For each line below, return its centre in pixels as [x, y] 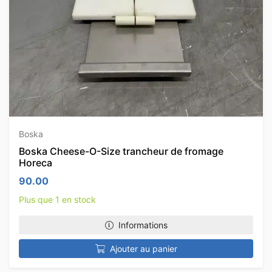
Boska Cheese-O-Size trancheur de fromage [121, 151]
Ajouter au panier [143, 249]
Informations [143, 225]
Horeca [36, 163]
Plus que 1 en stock [57, 199]
